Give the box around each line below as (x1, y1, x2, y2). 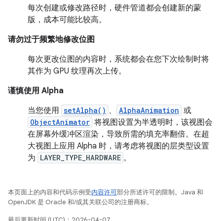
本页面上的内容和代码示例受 (8, 188, 91, 196)
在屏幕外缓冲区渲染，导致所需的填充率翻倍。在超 (28, 129, 209, 139)
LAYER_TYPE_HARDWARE (40, 153, 121, 162)
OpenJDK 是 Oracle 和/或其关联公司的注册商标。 (8, 198, 153, 206)
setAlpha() (64, 106, 106, 115)
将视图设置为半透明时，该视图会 (92, 117, 213, 127)
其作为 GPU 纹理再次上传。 (28, 66, 126, 76)
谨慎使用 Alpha (8, 86, 64, 96)
